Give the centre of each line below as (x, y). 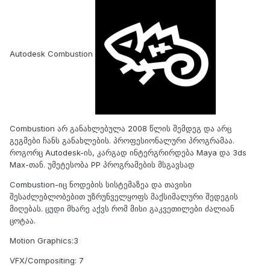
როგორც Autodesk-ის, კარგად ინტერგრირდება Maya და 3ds (128, 152)
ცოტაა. (23, 220)
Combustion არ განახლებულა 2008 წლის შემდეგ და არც (121, 128)
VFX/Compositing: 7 (47, 260)
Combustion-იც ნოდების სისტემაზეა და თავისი (101, 184)
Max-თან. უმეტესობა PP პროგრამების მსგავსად (102, 164)
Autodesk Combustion (51, 53)
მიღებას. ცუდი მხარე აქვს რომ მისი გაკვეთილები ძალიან (122, 208)
